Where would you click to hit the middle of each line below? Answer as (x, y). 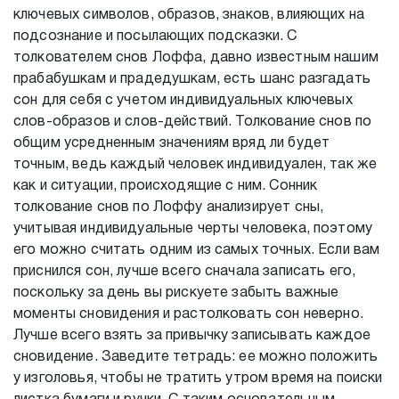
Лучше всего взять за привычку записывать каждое (192, 336)
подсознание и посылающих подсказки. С (155, 37)
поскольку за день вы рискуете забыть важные (176, 293)
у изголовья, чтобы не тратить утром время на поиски (198, 379)
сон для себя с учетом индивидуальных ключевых (183, 101)
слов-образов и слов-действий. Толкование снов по (193, 122)
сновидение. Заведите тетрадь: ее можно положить (196, 357)
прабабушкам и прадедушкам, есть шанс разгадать (192, 79)
